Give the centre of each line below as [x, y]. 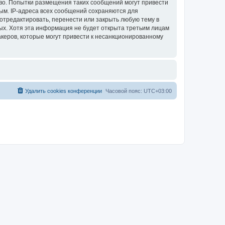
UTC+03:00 [158, 91]
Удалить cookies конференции [64, 91]
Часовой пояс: [125, 91]
